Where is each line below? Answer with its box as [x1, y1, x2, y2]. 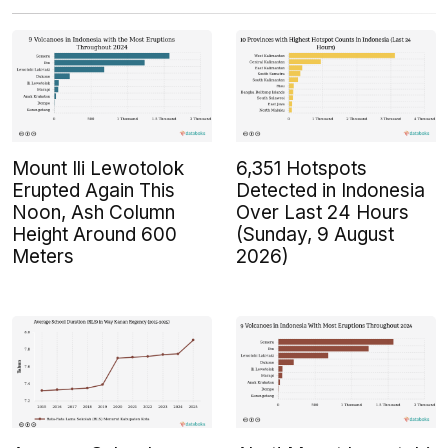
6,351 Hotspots [236, 157, 367, 181]
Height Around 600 [12, 223, 177, 247]
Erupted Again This [12, 179, 175, 203]
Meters [12, 245, 74, 269]
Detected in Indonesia [236, 179, 425, 203]
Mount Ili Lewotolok [12, 157, 184, 181]
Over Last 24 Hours [236, 201, 409, 225]
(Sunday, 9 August [236, 223, 394, 247]
